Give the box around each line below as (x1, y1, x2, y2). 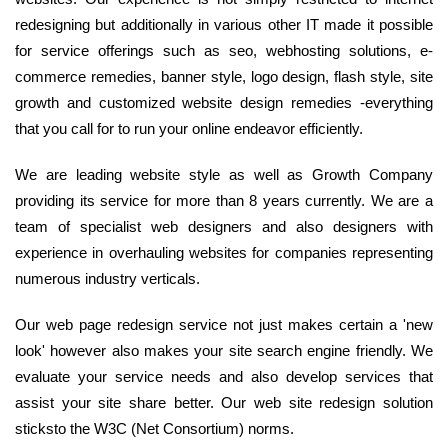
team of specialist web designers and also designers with (15, 217, 433, 235)
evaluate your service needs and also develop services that (15, 367, 433, 385)
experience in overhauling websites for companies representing (15, 243, 433, 261)
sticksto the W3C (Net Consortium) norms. (15, 419, 294, 437)
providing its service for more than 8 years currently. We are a (15, 191, 433, 209)
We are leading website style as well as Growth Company (15, 165, 433, 183)
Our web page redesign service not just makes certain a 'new (15, 315, 433, 333)
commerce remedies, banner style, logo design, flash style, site (15, 67, 433, 85)
